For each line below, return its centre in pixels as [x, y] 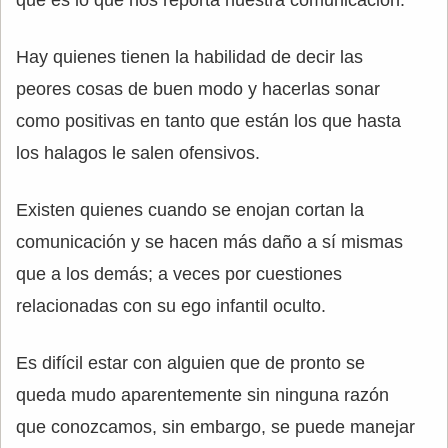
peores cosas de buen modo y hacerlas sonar [198, 89]
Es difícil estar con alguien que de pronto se [190, 363]
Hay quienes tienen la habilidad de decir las [189, 57]
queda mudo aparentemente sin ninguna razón [202, 395]
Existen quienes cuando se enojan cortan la [190, 210]
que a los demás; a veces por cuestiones [179, 274]
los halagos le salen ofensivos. [138, 153]
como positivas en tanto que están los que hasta [208, 121]
